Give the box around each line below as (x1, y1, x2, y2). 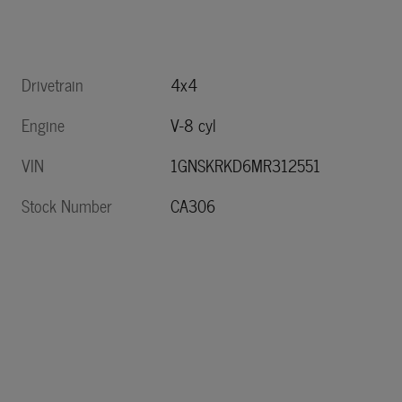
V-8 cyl (170, 112, 217, 139)
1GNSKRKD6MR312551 (170, 153, 321, 179)
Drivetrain (22, 72, 83, 99)
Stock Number (22, 193, 112, 220)
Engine (22, 112, 65, 139)
